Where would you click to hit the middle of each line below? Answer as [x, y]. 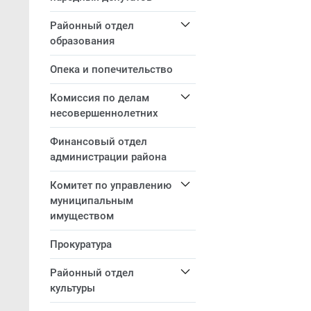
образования [82, 41]
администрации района [108, 157]
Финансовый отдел [99, 142]
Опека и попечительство [111, 69]
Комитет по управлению [111, 185]
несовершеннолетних [104, 113]
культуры [73, 288]
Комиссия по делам [100, 98]
